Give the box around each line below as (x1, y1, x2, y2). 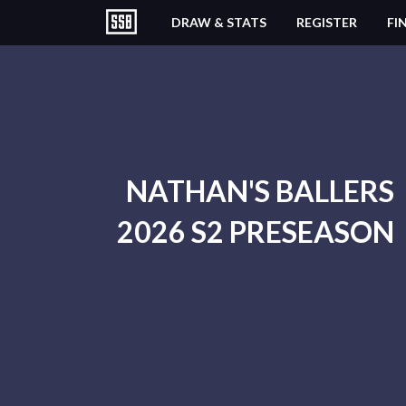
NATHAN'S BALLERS (125, 173, 394, 208)
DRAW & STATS (171, 14, 266, 30)
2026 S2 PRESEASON (116, 214, 394, 249)
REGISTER (296, 14, 357, 30)
